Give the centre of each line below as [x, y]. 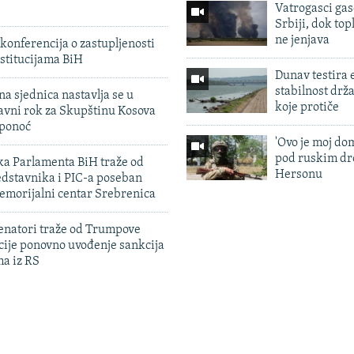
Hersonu [298, 174]
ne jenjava [302, 40]
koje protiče [307, 107]
